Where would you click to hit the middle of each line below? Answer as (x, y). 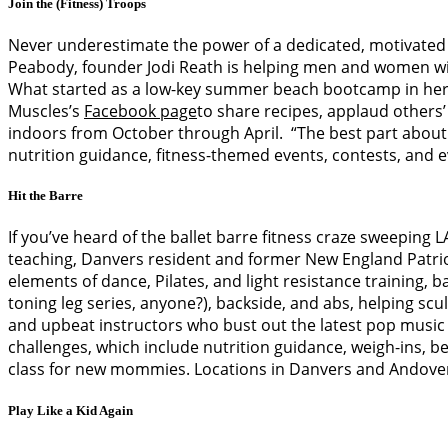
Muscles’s (46, 111)
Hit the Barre (45, 196)
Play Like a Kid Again (70, 410)
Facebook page (140, 111)
